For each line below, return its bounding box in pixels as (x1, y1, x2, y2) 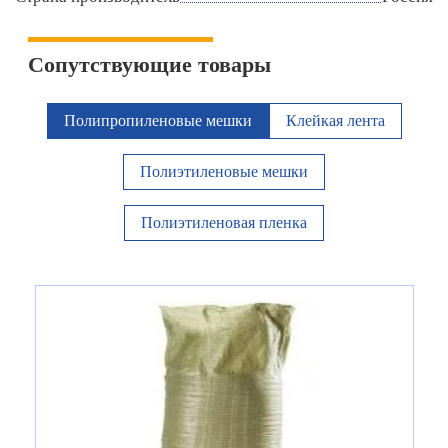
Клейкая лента (285, 112, 385, 130)
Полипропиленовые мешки (63, 112, 252, 130)
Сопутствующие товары (28, 52, 271, 78)
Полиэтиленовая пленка (141, 214, 307, 232)
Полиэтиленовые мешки (140, 163, 308, 181)
